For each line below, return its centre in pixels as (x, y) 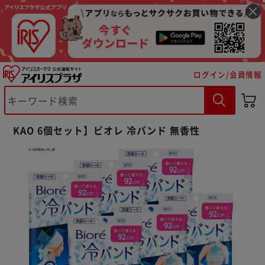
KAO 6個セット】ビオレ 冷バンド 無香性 (106, 130)
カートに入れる (80, 145)
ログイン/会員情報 (228, 74)
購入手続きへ (185, 145)
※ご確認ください (73, 114)
